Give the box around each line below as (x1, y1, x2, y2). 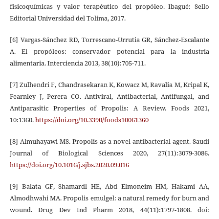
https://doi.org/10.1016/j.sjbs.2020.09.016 (9, 160, 129, 170)
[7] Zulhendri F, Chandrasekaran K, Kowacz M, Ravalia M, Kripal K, (9, 80, 210, 89)
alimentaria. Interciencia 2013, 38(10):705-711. (9, 59, 146, 68)
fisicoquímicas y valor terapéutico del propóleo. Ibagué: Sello (9, 2, 210, 11)
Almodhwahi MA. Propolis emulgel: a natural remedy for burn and (9, 194, 210, 203)
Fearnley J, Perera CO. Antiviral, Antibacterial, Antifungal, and (9, 92, 210, 101)
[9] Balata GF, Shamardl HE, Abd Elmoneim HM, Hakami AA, (9, 182, 210, 191)
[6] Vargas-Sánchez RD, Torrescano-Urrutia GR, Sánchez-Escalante (9, 35, 210, 44)
